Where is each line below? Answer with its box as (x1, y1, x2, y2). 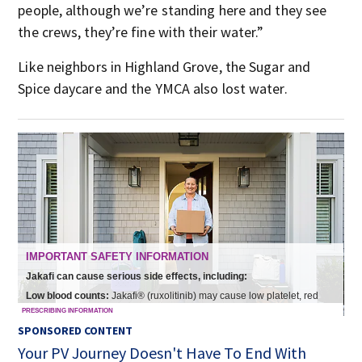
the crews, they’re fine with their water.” (18, 23, 264, 41)
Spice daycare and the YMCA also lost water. (18, 79, 288, 98)
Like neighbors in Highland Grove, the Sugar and (18, 57, 311, 76)
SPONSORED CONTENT (18, 323, 133, 339)
